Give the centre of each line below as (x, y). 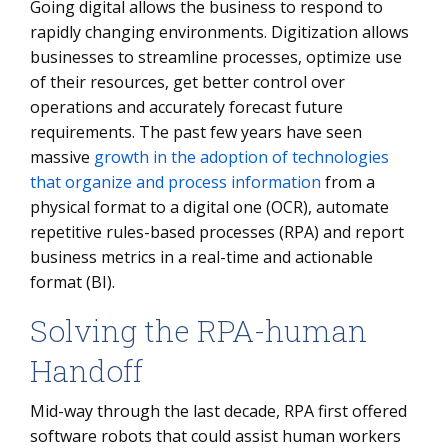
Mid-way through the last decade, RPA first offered (218, 411)
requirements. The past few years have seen (196, 132)
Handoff (86, 370)
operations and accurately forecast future (186, 107)
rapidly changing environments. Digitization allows (219, 32)
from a (348, 182)
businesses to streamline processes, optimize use (216, 57)
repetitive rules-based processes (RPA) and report (217, 232)
